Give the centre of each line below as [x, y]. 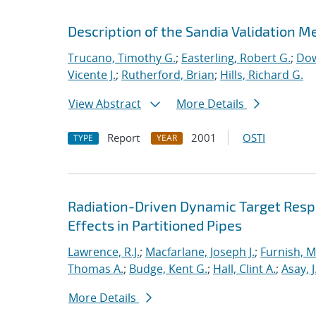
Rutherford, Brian [168, 75]
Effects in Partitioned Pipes [155, 225]
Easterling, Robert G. [236, 58]
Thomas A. [96, 269]
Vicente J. [92, 75]
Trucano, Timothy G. [122, 58]
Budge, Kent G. [168, 269]
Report [123, 138]
